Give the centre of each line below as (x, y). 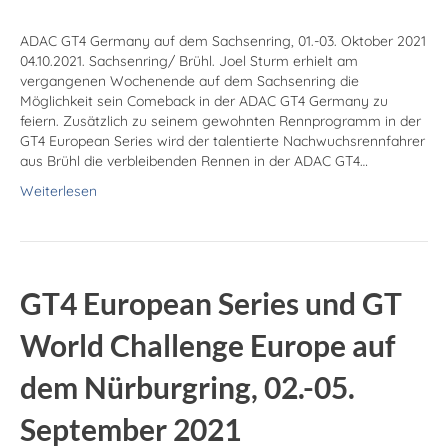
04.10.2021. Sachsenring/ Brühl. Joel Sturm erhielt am (189, 61)
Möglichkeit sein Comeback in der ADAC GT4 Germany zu (204, 101)
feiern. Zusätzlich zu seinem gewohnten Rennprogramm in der (220, 121)
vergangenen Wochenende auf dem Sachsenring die (189, 81)
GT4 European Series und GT (211, 303)
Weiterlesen (58, 191)
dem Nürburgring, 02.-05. (187, 387)
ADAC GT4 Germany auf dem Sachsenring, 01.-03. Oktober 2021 (223, 41)
